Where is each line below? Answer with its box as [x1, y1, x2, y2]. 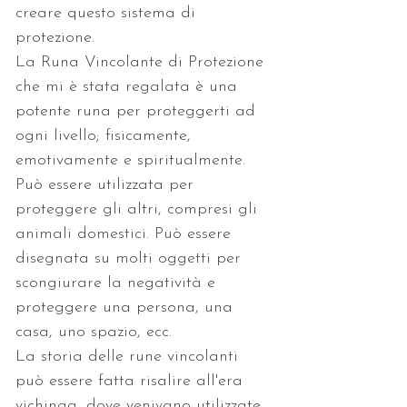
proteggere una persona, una [15, 298, 238, 316]
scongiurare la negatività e [15, 273, 221, 292]
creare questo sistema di [15, 4, 201, 22]
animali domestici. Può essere [15, 224, 236, 243]
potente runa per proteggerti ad [15, 102, 261, 120]
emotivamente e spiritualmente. [15, 151, 251, 169]
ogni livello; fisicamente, [15, 126, 196, 144]
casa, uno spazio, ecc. [15, 323, 172, 341]
